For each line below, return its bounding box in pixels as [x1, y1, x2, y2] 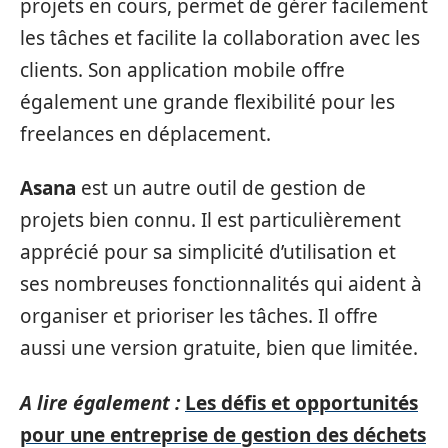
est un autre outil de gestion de [76, 175, 366, 201]
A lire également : [20, 389, 180, 416]
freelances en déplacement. [20, 120, 271, 147]
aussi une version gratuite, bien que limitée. [20, 335, 418, 361]
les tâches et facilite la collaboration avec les [20, 24, 420, 51]
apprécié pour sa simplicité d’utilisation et [20, 239, 396, 265]
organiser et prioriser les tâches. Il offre [20, 303, 378, 329]
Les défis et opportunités [185, 389, 418, 416]
